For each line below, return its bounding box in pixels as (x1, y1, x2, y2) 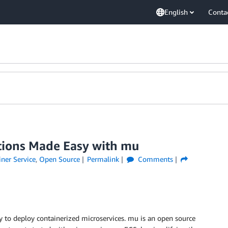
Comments (136, 155, 174, 163)
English (164, 8, 188, 16)
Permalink (87, 155, 120, 163)
